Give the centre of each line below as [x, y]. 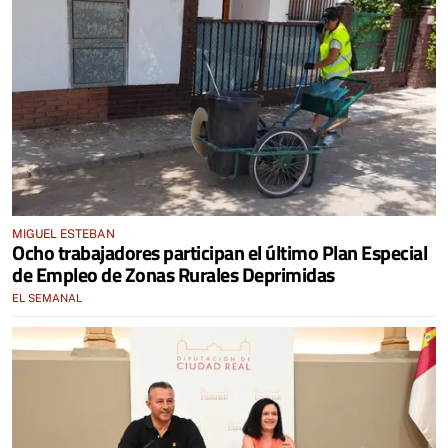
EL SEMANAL [47, 297]
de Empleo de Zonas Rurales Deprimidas [173, 274]
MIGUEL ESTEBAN [63, 233]
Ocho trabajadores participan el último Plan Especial [219, 252]
